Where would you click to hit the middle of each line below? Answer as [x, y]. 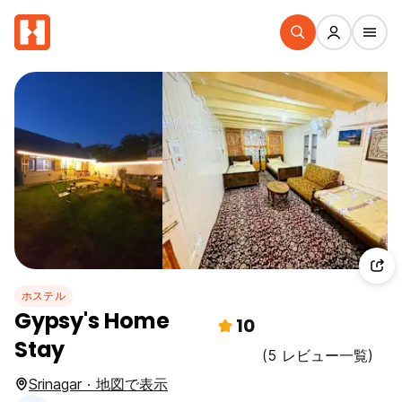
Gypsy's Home [92, 321]
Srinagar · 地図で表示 [98, 384]
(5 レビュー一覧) [318, 355]
